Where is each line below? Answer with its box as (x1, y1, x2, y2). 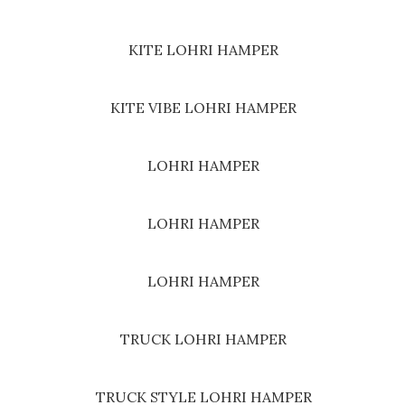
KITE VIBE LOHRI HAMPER (110, 99, 297, 117)
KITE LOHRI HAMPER (128, 41, 278, 59)
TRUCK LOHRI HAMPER (120, 330, 287, 348)
